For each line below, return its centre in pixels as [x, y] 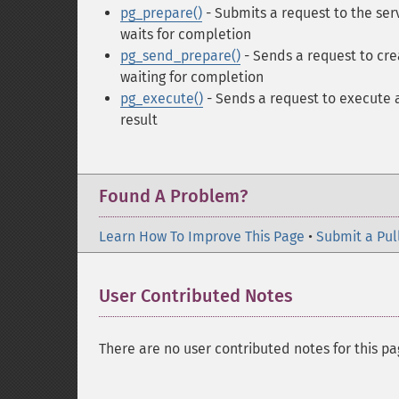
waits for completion [186, 34]
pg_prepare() [161, 13]
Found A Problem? [173, 196]
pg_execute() [162, 98]
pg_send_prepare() [180, 56]
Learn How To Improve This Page [202, 236]
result [139, 120]
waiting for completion [192, 77]
